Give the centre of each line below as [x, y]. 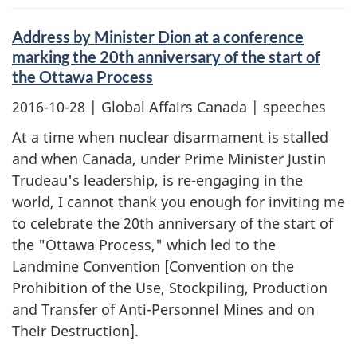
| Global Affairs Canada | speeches [206, 106]
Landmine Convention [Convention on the [153, 266]
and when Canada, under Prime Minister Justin [169, 159]
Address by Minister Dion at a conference [158, 37]
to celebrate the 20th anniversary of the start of [173, 223]
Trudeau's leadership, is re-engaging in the [157, 180]
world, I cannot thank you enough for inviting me [178, 202]
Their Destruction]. [75, 331]
